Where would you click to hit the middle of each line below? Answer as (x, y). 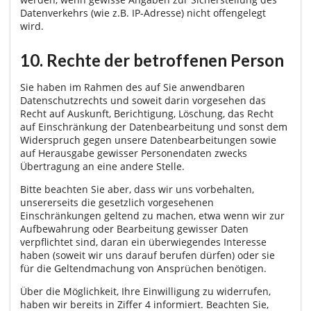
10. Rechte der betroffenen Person (152, 60)
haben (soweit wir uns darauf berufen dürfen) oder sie (148, 255)
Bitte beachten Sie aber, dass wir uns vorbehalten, (137, 189)
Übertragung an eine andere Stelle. (102, 166)
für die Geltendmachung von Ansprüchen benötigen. (143, 268)
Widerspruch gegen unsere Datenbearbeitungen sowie (148, 140)
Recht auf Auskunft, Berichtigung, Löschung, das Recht (147, 113)
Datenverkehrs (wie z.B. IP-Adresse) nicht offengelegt (143, 13)
